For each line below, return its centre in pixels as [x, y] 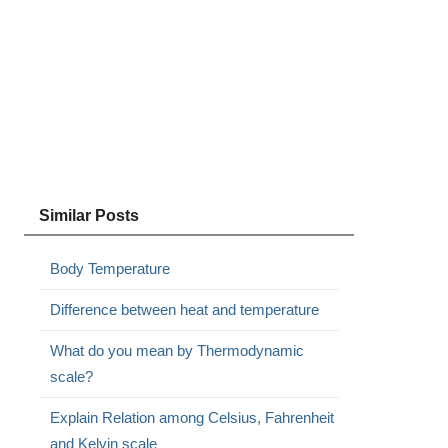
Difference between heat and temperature [184, 309]
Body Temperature [109, 268]
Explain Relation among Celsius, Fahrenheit [191, 417]
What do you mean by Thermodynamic [176, 350]
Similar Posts [88, 215]
